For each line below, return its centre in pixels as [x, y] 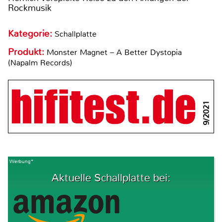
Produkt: [27, 52]
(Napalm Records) [40, 63]
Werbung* [21, 162]
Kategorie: [31, 34]
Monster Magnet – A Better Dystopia [114, 53]
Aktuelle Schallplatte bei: [111, 178]
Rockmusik [30, 8]
